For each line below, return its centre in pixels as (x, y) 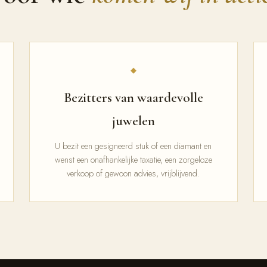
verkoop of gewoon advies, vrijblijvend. (133, 173)
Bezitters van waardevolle (133, 98)
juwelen (133, 121)
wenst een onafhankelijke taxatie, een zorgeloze (133, 159)
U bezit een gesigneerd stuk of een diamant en (133, 146)
